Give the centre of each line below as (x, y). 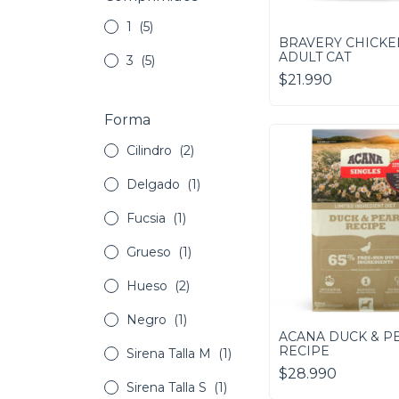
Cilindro (151, 151)
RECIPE (304, 351)
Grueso (151, 252)
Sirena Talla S (168, 388)
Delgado (155, 185)
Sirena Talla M (171, 354)
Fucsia (148, 219)
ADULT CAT (315, 57)
